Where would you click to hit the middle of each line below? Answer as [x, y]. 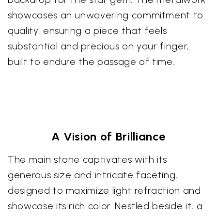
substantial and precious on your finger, [99, 46]
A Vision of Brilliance [108, 136]
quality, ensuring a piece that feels [87, 30]
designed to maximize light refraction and [104, 190]
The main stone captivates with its [88, 159]
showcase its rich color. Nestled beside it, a [105, 206]
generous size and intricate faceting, [93, 175]
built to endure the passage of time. [91, 61]
